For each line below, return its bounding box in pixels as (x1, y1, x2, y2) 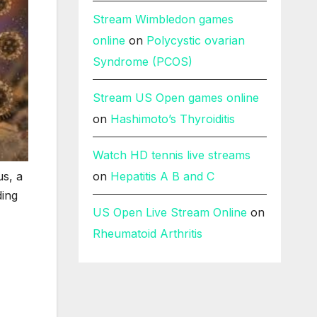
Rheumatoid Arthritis (92, 226, 202, 241)
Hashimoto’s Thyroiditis (110, 112, 235, 127)
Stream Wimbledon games (92, 12, 234, 27)
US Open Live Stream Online (92, 205, 247, 220)
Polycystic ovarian (146, 33, 245, 48)
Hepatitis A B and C (110, 169, 214, 184)
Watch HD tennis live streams (92, 148, 250, 163)
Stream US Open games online (92, 91, 259, 105)
